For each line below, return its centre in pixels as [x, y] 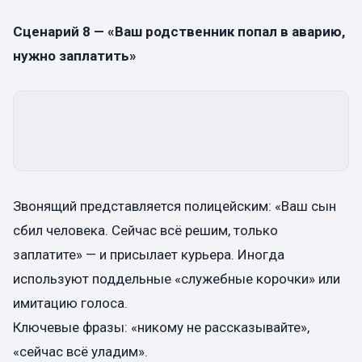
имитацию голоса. [70, 303]
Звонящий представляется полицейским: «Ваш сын [175, 206]
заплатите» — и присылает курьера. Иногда [149, 254]
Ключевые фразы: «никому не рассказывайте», [161, 327]
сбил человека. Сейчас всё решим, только [145, 230]
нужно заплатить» [75, 55]
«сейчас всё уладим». [80, 351]
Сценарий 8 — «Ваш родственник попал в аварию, [179, 31]
